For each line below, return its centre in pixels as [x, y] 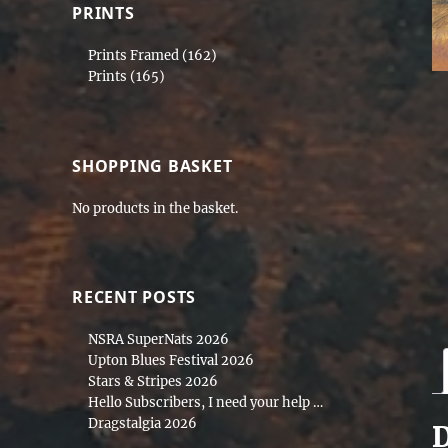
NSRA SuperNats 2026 [159, 339]
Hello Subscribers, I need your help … [206, 402]
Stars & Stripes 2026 [153, 381]
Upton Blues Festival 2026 [171, 360]
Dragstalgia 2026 [143, 423]
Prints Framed [134, 56]
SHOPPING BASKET [152, 165]
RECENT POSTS [134, 296]
